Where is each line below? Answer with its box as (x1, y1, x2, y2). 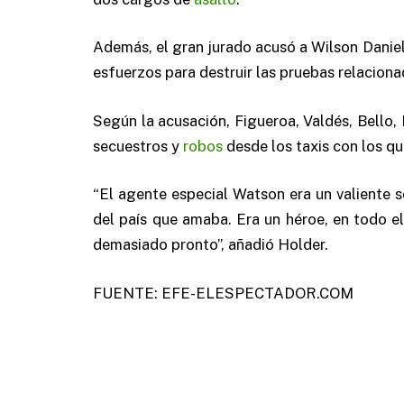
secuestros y (93, 136, 183, 155)
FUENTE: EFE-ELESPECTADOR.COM (93, 284, 353, 302)
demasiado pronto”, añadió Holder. (93, 235, 328, 254)
